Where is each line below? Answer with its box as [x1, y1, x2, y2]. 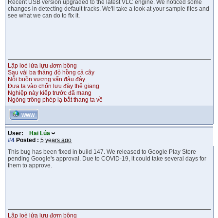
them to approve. [8, 162, 52, 169]
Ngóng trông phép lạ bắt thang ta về [8, 96, 103, 103]
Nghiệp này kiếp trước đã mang [8, 90, 91, 96]
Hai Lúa [29, 130, 50, 137]
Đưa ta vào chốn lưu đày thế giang [8, 83, 99, 90]
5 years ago [40, 137, 72, 144]
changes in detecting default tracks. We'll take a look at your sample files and [8, 5, 209, 12]
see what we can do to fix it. [8, 12, 80, 19]
